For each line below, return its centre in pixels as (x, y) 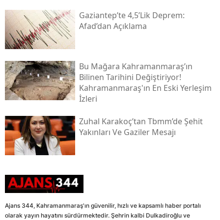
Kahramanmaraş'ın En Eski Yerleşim (145, 88)
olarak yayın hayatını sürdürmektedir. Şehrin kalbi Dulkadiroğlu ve (97, 215)
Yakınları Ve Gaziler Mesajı (127, 132)
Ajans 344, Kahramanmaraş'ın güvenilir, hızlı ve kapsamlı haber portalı (103, 205)
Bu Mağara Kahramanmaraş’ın (136, 66)
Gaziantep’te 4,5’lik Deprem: (132, 15)
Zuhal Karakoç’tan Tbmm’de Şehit (141, 121)
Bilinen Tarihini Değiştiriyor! (130, 77)
